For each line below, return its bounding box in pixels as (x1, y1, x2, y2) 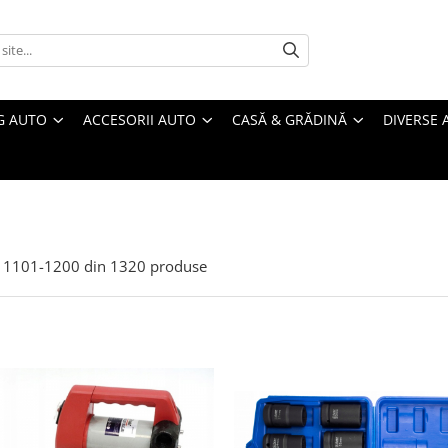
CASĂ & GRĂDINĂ (232, 110, 347, 129)
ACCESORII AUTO (83, 110, 196, 129)
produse (150, 256, 207, 276)
